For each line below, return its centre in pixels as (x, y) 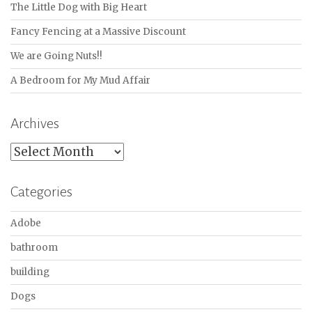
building (30, 272)
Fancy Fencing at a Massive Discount (98, 31)
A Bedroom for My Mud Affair (80, 80)
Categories (41, 191)
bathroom (34, 247)
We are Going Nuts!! (56, 56)
